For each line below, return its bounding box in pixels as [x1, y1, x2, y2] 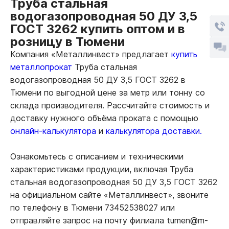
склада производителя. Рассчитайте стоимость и [10, 100, 210, 110]
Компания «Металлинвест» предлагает [10, 49, 171, 59]
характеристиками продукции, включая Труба [10, 164, 193, 174]
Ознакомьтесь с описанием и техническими [10, 151, 184, 162]
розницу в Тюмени [10, 34, 125, 49]
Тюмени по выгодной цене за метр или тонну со [10, 87, 205, 98]
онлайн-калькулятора [10, 125, 96, 136]
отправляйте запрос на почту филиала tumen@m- [10, 215, 208, 225]
